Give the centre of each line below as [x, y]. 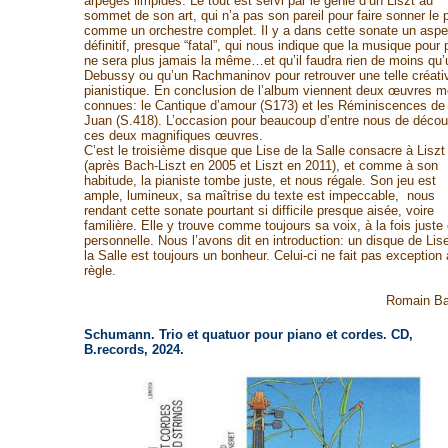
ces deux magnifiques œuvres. [173, 135]
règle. [99, 270]
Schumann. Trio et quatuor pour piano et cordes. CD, [248, 334]
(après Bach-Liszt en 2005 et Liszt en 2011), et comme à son [260, 165]
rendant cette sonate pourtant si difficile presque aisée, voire [258, 210]
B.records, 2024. [133, 349]
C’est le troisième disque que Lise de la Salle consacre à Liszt [264, 150]
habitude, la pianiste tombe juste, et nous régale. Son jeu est [259, 180]
